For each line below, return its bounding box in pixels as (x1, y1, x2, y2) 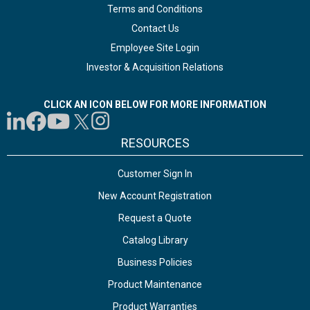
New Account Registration (98, 190, 212, 201)
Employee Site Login (111, 42, 199, 53)
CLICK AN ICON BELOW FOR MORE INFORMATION (44, 99, 266, 110)
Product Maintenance (108, 279, 202, 290)
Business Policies (118, 257, 192, 268)
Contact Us (131, 23, 179, 34)
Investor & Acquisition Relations (86, 62, 224, 73)
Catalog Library (122, 235, 188, 246)
